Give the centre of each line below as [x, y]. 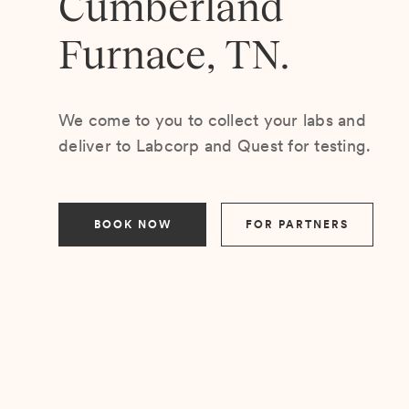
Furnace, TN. [174, 54]
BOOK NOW [132, 225]
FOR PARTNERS [297, 225]
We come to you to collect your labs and [212, 120]
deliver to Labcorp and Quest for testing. [215, 146]
